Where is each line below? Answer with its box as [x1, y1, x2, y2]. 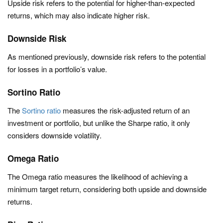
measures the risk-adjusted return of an [61, 105, 190, 115]
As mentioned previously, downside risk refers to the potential [7, 51, 206, 62]
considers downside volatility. [7, 130, 102, 140]
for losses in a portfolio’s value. [7, 64, 107, 74]
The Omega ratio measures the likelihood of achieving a [7, 171, 188, 182]
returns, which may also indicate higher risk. [7, 10, 150, 20]
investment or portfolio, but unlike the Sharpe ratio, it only [7, 117, 190, 128]
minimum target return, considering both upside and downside [7, 184, 207, 194]
